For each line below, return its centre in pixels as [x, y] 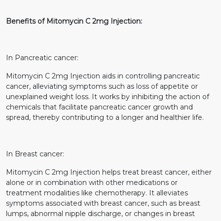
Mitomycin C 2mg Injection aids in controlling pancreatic [103, 76]
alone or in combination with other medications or [92, 182]
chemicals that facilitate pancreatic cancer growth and [99, 107]
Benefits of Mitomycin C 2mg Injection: [74, 21]
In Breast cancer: [35, 154]
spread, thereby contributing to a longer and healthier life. [105, 117]
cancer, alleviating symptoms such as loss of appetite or [102, 86]
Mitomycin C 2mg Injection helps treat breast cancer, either [109, 172]
